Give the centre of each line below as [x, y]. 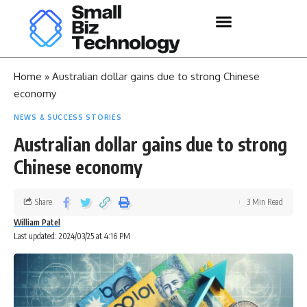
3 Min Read [265, 201]
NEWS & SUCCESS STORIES [68, 117]
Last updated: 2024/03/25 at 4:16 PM [72, 236]
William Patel [37, 222]
